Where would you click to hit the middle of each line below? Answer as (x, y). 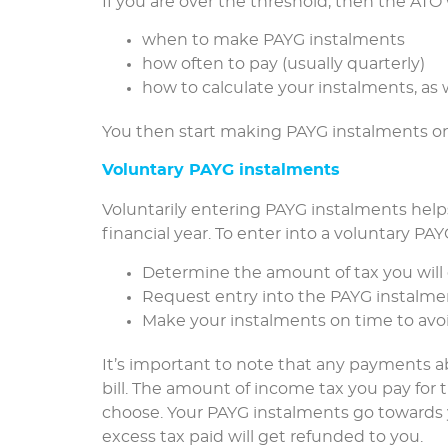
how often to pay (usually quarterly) (283, 63)
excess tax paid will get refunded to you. (262, 436)
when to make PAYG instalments (273, 39)
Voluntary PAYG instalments (221, 170)
